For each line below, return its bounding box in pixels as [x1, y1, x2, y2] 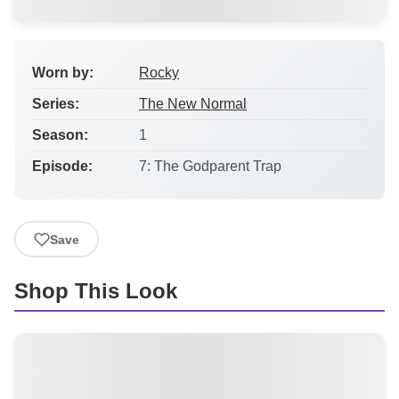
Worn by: [32, 65, 94, 80]
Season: [32, 127, 88, 142]
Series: [32, 96, 79, 111]
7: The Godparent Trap [139, 159, 281, 174]
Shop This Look [14, 279, 177, 304]
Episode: [32, 159, 93, 174]
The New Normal [139, 96, 247, 111]
